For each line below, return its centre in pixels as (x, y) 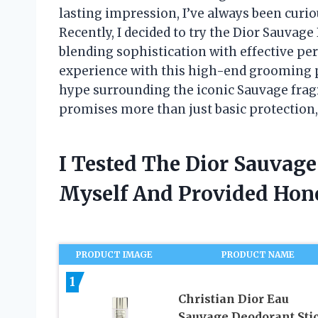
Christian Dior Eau (233, 299)
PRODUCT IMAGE (115, 255)
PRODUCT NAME (258, 255)
